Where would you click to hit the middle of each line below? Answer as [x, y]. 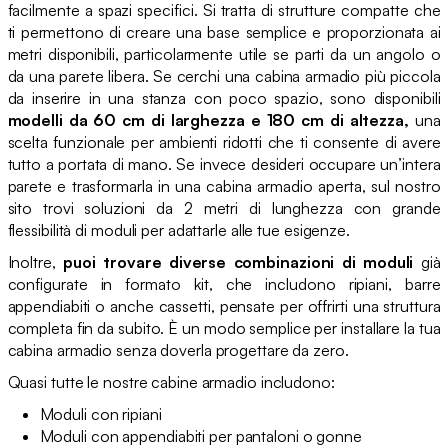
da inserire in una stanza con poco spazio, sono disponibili [224, 97]
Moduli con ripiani [100, 413]
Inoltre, [35, 261]
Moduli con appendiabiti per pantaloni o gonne [200, 435]
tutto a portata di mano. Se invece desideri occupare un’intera [224, 163]
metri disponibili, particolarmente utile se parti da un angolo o [224, 53]
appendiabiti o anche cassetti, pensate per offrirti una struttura [224, 305]
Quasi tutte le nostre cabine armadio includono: [171, 381]
